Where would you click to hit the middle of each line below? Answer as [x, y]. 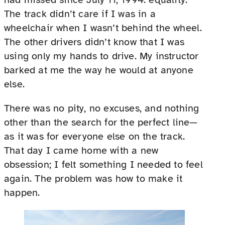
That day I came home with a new [81, 150]
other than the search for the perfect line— [101, 122]
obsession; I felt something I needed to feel [103, 164]
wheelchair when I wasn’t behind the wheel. [103, 28]
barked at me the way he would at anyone [99, 70]
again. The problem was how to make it [93, 178]
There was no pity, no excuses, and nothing [102, 108]
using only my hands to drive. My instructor [101, 56]
